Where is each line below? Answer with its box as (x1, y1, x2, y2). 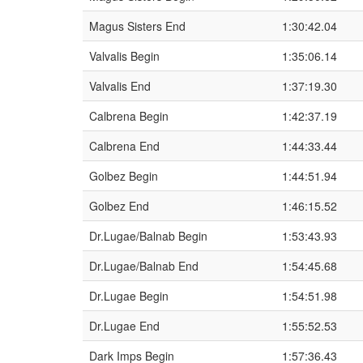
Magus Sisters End (89, 18, 186, 34)
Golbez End (89, 198, 149, 214)
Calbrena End (89, 138, 160, 154)
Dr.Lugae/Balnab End (89, 258, 199, 274)
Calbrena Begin (89, 108, 169, 124)
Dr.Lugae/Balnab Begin (89, 228, 207, 244)
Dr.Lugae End (89, 318, 160, 334)
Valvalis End (89, 78, 151, 94)
